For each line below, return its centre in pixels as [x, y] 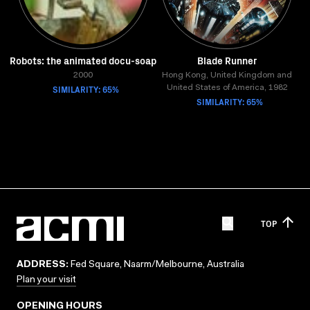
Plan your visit [46, 280]
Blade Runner [227, 60]
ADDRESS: [43, 265]
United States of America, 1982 [227, 88]
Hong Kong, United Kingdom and [227, 75]
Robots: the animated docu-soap [83, 60]
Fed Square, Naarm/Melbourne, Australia [156, 265]
